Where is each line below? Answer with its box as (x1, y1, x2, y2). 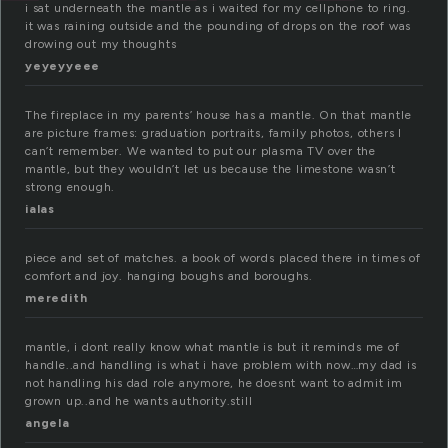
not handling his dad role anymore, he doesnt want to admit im (25, 376, 403, 391)
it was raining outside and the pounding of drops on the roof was (25, 19, 412, 34)
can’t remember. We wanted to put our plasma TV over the (25, 144, 376, 159)
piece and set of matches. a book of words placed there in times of (25, 251, 421, 266)
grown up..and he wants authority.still (25, 394, 253, 409)
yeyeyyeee (25, 59, 101, 74)
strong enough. (25, 180, 116, 195)
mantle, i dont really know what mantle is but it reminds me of (25, 340, 400, 355)
